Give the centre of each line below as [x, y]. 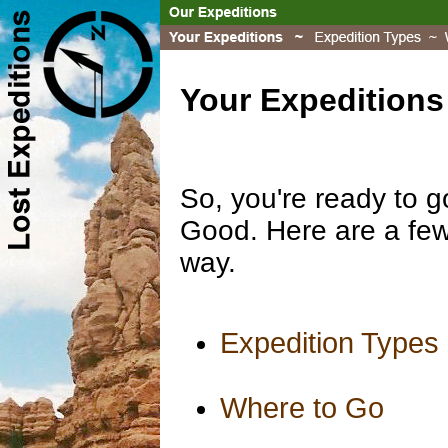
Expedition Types [329, 343]
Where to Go [302, 408]
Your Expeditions [312, 100]
